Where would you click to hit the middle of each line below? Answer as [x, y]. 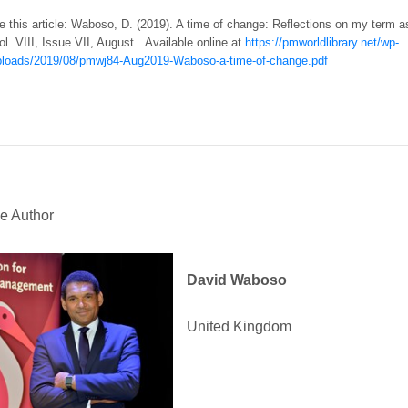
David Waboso [236, 280]
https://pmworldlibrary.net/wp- [321, 42]
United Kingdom [239, 326]
